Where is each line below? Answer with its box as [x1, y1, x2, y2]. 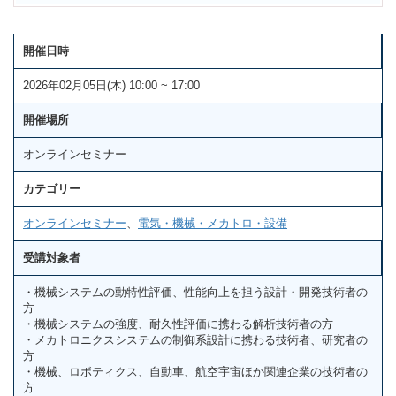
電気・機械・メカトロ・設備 [138, 216, 287, 230]
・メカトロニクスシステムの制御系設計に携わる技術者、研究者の [23, 332, 368, 346]
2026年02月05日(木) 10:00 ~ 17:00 [23, 78, 200, 92]
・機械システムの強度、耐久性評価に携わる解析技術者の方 [23, 316, 333, 331]
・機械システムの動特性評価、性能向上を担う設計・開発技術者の [23, 285, 368, 299]
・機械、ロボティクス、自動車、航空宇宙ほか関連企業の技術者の [23, 364, 368, 378]
